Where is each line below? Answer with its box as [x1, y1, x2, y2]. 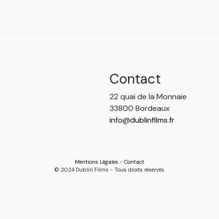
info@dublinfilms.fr [109, 115, 175, 125]
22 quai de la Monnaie [109, 91, 187, 102]
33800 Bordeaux [109, 103, 170, 113]
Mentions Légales [75, 158, 118, 165]
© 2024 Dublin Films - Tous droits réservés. [54, 166, 165, 173]
